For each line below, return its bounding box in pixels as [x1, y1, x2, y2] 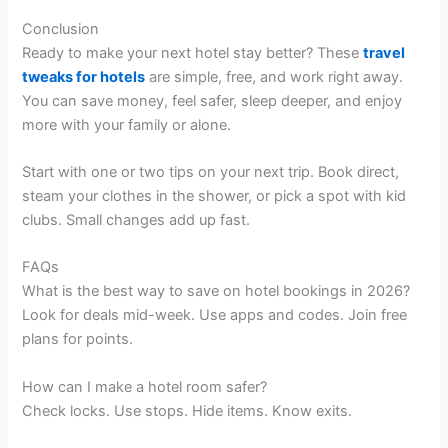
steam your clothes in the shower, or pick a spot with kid [22, 186, 407, 205]
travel [363, 43, 406, 62]
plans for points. [22, 330, 134, 349]
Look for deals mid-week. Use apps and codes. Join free [22, 306, 408, 325]
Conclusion [22, 19, 100, 38]
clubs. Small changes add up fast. [22, 210, 251, 229]
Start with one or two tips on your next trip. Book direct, [22, 162, 400, 181]
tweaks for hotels [22, 67, 146, 86]
